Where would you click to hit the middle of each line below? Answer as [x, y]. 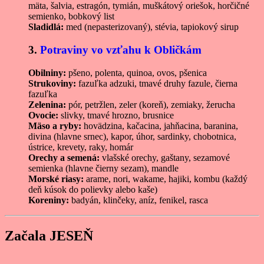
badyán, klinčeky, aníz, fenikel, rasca [138, 200]
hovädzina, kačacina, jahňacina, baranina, [160, 126]
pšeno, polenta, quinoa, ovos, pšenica [136, 72]
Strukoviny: [52, 83]
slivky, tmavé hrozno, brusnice [116, 115]
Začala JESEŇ [49, 235]
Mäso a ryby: [55, 126]
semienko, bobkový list [71, 16]
